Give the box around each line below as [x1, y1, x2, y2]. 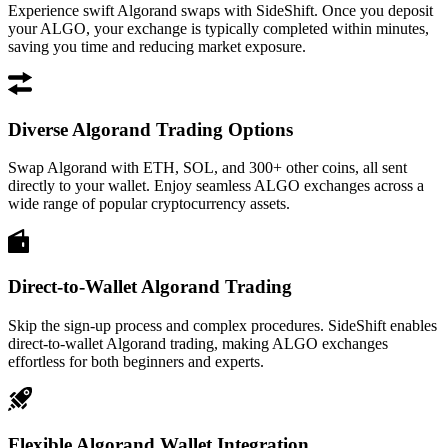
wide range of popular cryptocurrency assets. [8, 195, 290, 213]
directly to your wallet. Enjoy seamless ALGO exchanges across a [8, 177, 424, 195]
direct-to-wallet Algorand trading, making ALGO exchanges [8, 334, 388, 352]
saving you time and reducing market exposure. [8, 37, 306, 55]
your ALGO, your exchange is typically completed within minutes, [8, 19, 429, 37]
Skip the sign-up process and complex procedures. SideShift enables [8, 316, 437, 334]
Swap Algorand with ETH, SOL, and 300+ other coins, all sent [8, 159, 407, 177]
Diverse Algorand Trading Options [8, 118, 293, 140]
